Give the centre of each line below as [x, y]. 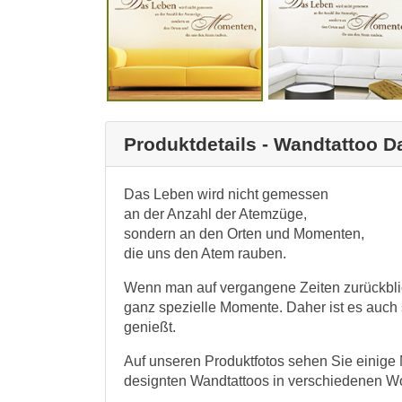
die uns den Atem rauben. [205, 253]
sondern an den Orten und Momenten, [244, 233]
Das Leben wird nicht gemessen [226, 194]
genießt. [150, 327]
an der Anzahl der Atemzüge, [215, 214]
